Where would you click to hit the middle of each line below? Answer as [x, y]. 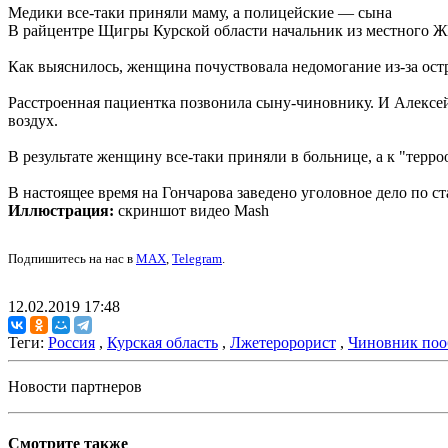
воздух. [33, 121]
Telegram [197, 259]
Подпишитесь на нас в [72, 259]
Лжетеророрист [283, 343]
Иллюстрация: [61, 211]
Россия [71, 343]
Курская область [162, 343]
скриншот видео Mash [191, 211]
